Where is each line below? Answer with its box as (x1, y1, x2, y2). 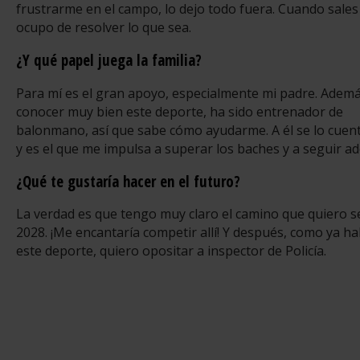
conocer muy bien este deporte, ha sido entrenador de (16, 102, 343, 121)
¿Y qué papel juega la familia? (16, 50, 202, 72)
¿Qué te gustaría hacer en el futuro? (16, 170, 240, 192)
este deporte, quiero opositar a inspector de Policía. (16, 241, 326, 260)
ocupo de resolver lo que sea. (16, 18, 191, 37)
